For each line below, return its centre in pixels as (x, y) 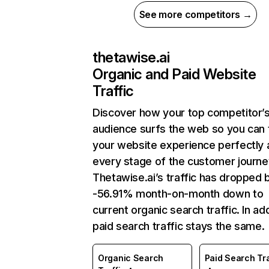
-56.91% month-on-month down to (178, 194)
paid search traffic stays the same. (179, 226)
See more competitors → (195, 14)
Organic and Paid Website (174, 74)
